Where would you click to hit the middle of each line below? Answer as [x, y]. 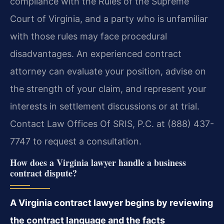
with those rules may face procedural [88, 36]
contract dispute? [43, 173]
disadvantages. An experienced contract [96, 54]
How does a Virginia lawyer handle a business [98, 162]
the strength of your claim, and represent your [108, 89]
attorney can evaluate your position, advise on [108, 71]
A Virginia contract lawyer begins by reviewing [111, 202]
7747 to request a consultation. [76, 141]
